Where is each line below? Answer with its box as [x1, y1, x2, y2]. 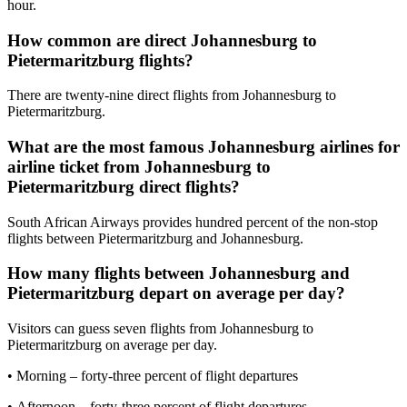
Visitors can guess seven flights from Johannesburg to [7, 321, 313, 337]
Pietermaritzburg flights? [7, 50, 194, 70]
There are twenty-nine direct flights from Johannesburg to [7, 87, 336, 104]
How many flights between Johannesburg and [7, 263, 350, 283]
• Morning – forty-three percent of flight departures [7, 368, 298, 384]
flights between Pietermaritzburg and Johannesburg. [7, 230, 303, 246]
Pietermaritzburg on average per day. [7, 337, 217, 353]
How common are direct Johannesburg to [7, 30, 317, 50]
